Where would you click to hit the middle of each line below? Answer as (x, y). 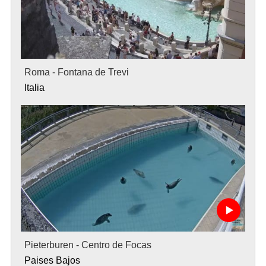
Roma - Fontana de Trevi (76, 72)
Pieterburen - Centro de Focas (88, 245)
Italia (34, 88)
